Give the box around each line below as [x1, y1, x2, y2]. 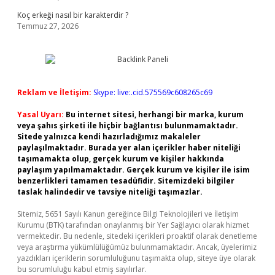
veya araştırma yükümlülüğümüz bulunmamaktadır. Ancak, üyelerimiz [17, 242, 257, 252]
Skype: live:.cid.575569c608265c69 [93, 87, 212, 98]
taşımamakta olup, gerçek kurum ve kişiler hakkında [17, 153, 224, 164]
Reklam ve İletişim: [17, 87, 91, 98]
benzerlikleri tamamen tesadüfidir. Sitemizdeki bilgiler [17, 176, 234, 186]
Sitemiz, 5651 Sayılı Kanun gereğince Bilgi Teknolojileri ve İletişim [17, 209, 239, 219]
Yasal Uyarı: [17, 109, 64, 120]
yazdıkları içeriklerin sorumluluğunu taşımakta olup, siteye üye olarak [17, 253, 255, 263]
